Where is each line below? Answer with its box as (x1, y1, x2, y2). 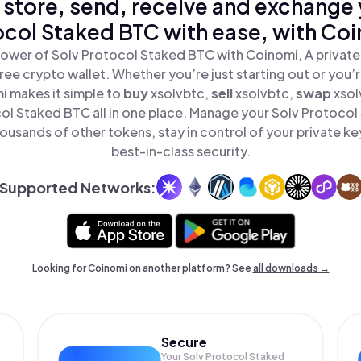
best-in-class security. (110, 143, 251, 160)
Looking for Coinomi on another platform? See (31, 262, 253, 274)
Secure (161, 334, 208, 351)
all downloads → (252, 262, 330, 274)
